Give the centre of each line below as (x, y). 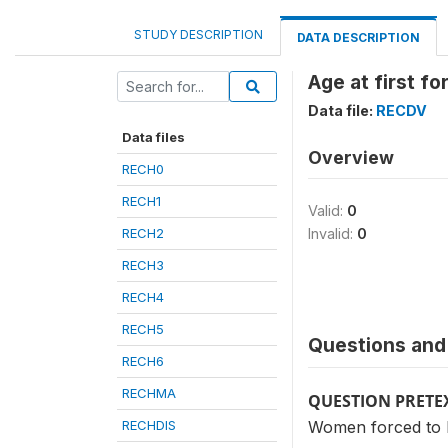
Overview (351, 157)
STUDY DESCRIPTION (198, 34)
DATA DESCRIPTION (358, 37)
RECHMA (149, 393)
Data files (153, 137)
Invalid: (332, 233)
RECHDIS (149, 425)
